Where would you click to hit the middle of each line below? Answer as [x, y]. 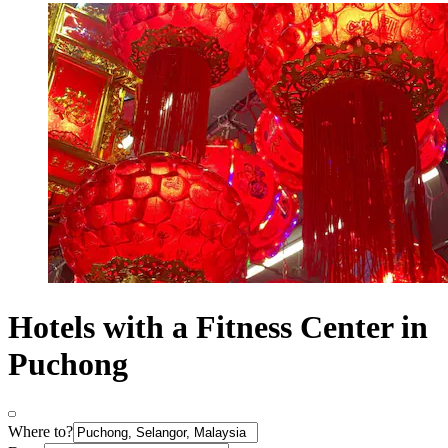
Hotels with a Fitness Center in [218, 326]
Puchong [68, 363]
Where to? [40, 432]
